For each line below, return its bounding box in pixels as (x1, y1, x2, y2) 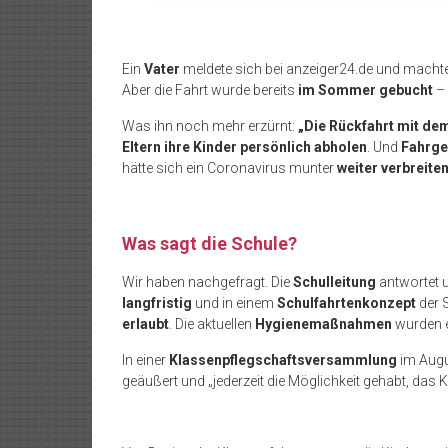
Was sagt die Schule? (122, 233, 297, 255)
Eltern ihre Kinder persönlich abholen (122, 139, 367, 156)
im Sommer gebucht (298, 82, 433, 99)
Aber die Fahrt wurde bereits (122, 82, 298, 99)
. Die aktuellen (169, 316, 255, 333)
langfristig (122, 295, 192, 312)
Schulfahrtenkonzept (277, 295, 416, 312)
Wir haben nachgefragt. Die (122, 274, 293, 291)
